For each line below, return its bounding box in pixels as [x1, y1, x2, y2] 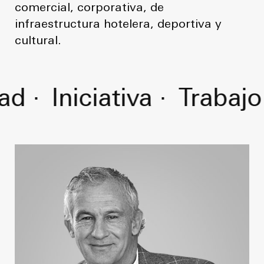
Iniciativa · [36, 87, 151, 113]
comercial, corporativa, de [15, 2, 164, 14]
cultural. [15, 35, 61, 47]
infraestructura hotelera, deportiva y [15, 19, 222, 31]
